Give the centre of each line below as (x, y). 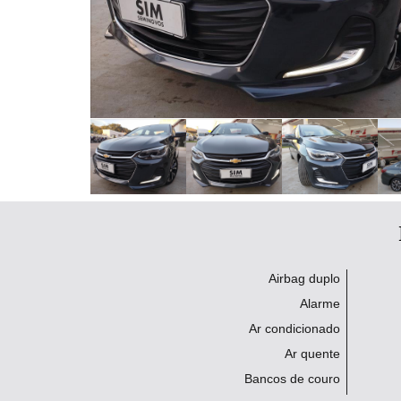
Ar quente (313, 354)
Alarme (320, 303)
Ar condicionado (295, 328)
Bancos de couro (293, 379)
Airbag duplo (305, 278)
